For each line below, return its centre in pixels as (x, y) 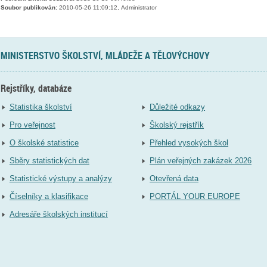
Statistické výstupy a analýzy (60, 179)
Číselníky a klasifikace (49, 197)
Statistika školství (41, 107)
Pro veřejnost (32, 125)
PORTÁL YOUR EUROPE (195, 197)
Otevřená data (174, 179)
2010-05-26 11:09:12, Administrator (107, 8)
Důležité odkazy (178, 107)
